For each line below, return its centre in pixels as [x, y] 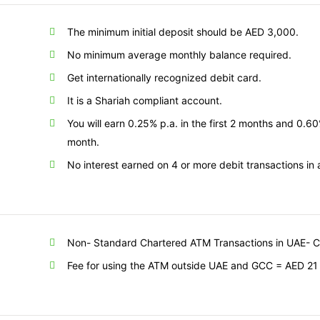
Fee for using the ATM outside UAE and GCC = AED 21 [193, 265]
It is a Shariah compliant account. [145, 101]
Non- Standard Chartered [127, 242]
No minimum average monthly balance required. [180, 55]
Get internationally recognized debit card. [165, 78]
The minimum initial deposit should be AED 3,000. [183, 32]
